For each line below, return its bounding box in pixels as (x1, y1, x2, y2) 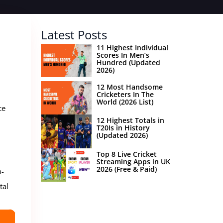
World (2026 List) (96, 97, 153, 107)
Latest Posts (40, 26, 107, 43)
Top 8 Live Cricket (96, 149, 157, 159)
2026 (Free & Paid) (96, 164, 157, 174)
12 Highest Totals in (96, 115, 164, 125)
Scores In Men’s (96, 50, 149, 60)
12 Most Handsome (96, 82, 163, 92)
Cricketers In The (96, 89, 154, 99)
